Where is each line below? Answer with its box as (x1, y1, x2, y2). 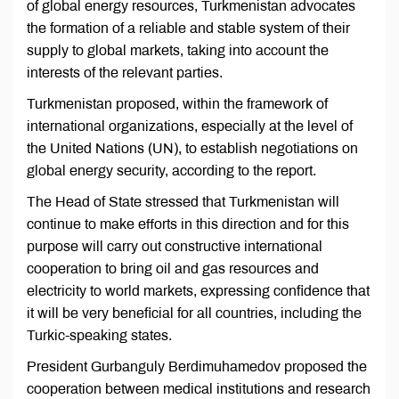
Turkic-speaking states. (27, 328, 172, 344)
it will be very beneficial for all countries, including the (27, 305, 362, 322)
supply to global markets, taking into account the (27, 43, 329, 59)
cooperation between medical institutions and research (27, 381, 370, 397)
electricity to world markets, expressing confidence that (27, 283, 370, 299)
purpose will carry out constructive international (27, 239, 322, 255)
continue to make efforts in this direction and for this (27, 216, 349, 232)
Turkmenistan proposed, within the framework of (27, 96, 328, 112)
